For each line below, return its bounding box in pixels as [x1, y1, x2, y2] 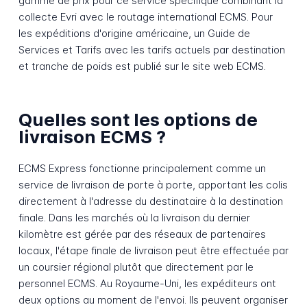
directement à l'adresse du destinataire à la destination [18, 195, 283, 208]
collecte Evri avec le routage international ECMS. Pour [18, 10, 273, 24]
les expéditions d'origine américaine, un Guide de [18, 27, 250, 40]
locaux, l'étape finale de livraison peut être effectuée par [18, 244, 288, 258]
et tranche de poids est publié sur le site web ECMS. [18, 60, 266, 73]
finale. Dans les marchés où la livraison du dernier [18, 211, 250, 225]
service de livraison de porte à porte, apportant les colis [18, 178, 288, 192]
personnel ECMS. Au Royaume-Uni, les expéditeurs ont [18, 277, 276, 291]
